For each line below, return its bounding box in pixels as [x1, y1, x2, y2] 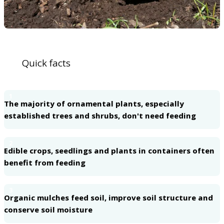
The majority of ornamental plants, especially [4, 98, 184, 109]
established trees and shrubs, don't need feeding [4, 110, 196, 121]
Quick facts [22, 56, 70, 70]
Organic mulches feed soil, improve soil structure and [4, 192, 213, 203]
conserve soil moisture [4, 204, 92, 215]
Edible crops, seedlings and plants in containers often [4, 145, 214, 156]
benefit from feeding [4, 157, 85, 168]
